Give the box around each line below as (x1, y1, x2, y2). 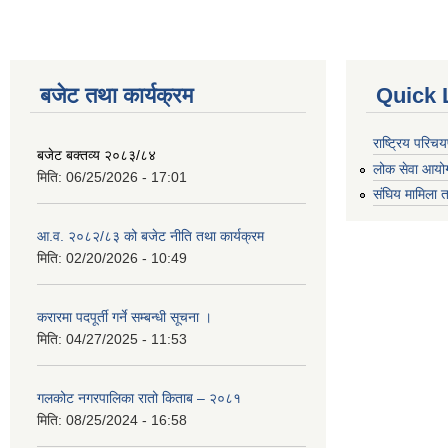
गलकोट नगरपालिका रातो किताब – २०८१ (37, 390, 241, 406)
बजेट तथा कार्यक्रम (40, 83, 193, 108)
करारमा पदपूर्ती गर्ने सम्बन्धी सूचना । (37, 309, 212, 325)
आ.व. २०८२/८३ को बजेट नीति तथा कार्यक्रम (37, 228, 264, 244)
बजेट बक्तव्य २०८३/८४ (37, 147, 156, 163)
